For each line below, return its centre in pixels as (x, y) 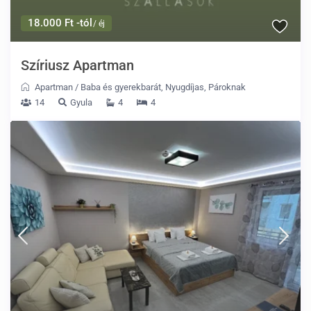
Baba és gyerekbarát (121, 87)
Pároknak (227, 87)
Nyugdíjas (185, 87)
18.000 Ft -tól (60, 23)
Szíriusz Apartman (78, 66)
